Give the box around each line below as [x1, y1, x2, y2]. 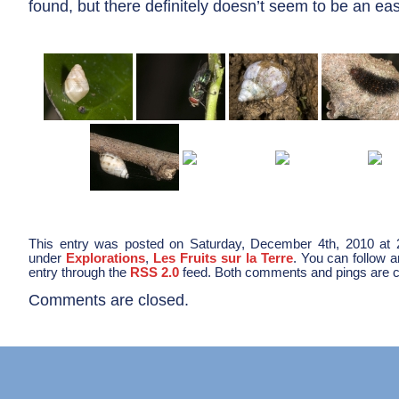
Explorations [65, 251, 145, 265]
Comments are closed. [28, 291, 189, 309]
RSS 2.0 [130, 265, 179, 280]
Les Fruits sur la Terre [152, 251, 293, 265]
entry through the [28, 265, 130, 280]
